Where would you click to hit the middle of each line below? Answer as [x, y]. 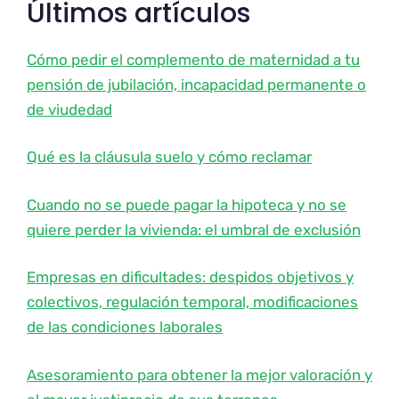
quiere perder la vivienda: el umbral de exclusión [194, 229]
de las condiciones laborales [125, 327]
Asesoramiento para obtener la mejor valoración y [199, 375]
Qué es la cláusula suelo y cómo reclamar [169, 157]
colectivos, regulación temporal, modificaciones [192, 302]
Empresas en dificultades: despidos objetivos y [190, 277]
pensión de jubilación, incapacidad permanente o [196, 84]
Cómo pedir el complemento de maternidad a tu [193, 59]
